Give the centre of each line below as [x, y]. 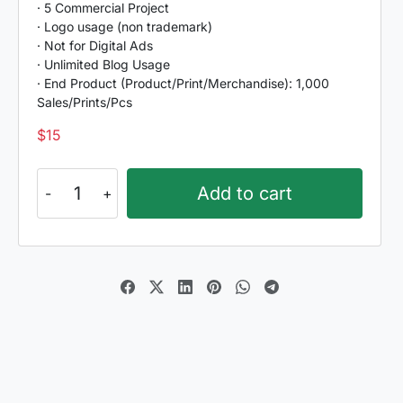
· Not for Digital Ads [95, 45]
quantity [63, 200]
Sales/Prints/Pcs [85, 102]
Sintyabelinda [81, 178]
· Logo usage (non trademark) [125, 27]
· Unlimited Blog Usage [103, 64]
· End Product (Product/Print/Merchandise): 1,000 [183, 83]
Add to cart [245, 193]
